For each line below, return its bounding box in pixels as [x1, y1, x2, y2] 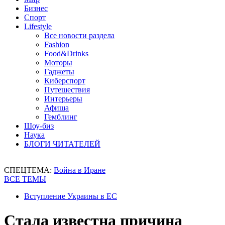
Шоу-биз [24, 122, 54, 130]
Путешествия [44, 85, 90, 94]
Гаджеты [44, 67, 74, 76]
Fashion [44, 40, 69, 49]
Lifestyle [24, 22, 52, 31]
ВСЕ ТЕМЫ [4, 175, 46, 183]
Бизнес [24, 4, 48, 13]
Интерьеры [44, 94, 82, 103]
